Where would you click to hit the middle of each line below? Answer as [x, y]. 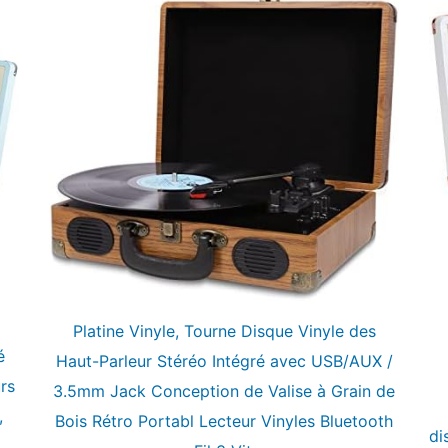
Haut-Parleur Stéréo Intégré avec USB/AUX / [224, 361]
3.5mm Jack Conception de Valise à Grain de [224, 391]
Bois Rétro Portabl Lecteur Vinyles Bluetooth [224, 421]
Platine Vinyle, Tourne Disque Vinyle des [224, 331]
